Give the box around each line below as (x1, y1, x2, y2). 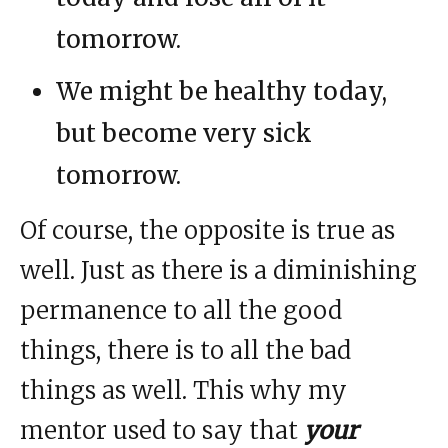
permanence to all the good (20, 295, 342, 327)
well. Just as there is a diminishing (20, 255, 417, 287)
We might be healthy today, (56, 76, 387, 108)
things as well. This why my (20, 375, 347, 407)
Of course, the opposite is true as (20, 215, 395, 247)
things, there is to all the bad (20, 335, 351, 367)
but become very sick (56, 118, 312, 150)
